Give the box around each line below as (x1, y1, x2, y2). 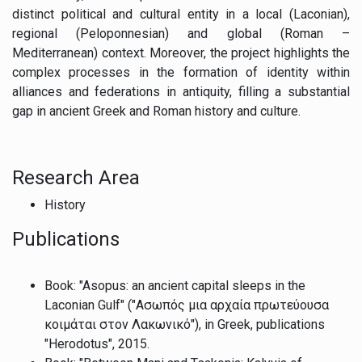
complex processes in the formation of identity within (12, 64, 350, 80)
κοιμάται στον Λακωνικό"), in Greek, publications (44, 316, 325, 332)
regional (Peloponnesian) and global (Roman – (12, 25, 350, 41)
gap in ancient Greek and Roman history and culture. (12, 103, 304, 119)
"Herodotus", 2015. (44, 335, 153, 351)
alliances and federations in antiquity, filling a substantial (12, 83, 350, 99)
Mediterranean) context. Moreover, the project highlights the (12, 44, 350, 61)
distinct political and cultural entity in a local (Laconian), (12, 6, 350, 22)
